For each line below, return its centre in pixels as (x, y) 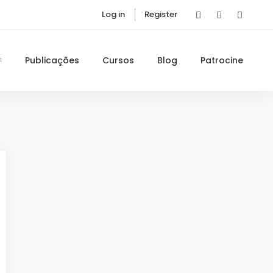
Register (161, 14)
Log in (113, 14)
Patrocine (222, 60)
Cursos (118, 60)
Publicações (52, 60)
